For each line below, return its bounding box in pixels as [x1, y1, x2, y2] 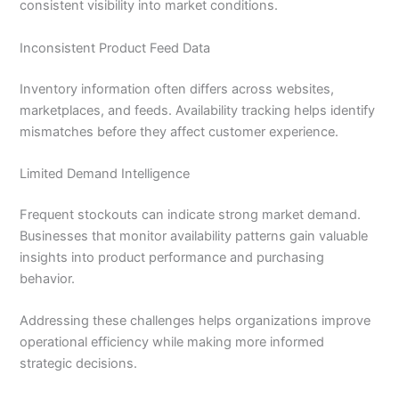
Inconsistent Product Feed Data [20, 39, 211, 56]
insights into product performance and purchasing [20, 248, 325, 265]
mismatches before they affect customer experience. [20, 123, 339, 140]
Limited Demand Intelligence [20, 165, 191, 182]
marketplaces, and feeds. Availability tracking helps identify [20, 102, 376, 118]
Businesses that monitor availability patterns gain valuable [20, 227, 369, 244]
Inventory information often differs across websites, [20, 80, 335, 97]
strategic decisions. [20, 355, 138, 372]
